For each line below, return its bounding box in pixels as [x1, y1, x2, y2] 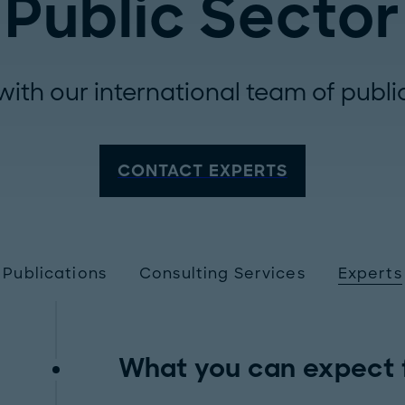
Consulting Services [139, 264, 306, 283]
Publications [3, 264, 108, 283]
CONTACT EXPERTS [118, 159, 287, 182]
